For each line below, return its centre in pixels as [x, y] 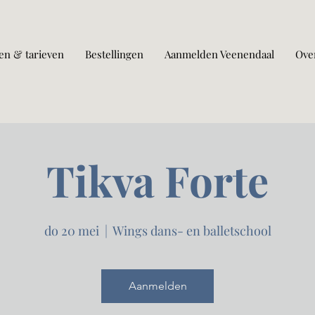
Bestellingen [114, 54]
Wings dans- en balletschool [192, 231]
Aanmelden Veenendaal [219, 54]
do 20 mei [71, 231]
